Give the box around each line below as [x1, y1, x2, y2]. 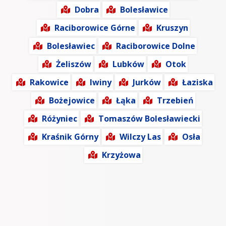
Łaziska [182, 77, 213, 88]
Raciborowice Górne [54, 22, 135, 34]
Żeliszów [56, 59, 91, 70]
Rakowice [29, 77, 69, 88]
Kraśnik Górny [42, 131, 98, 143]
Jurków [132, 77, 161, 88]
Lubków [112, 59, 144, 70]
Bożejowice [48, 95, 95, 106]
